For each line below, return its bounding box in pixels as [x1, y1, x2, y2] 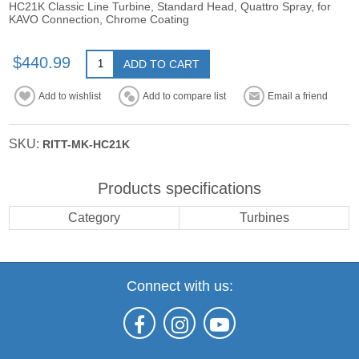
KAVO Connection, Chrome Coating [9, 12, 190, 26]
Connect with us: [126, 277, 233, 294]
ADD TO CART [123, 57, 200, 71]
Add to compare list [143, 90, 227, 102]
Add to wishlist [38, 90, 102, 102]
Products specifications [98, 179, 261, 197]
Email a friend [268, 90, 329, 102]
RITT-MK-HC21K [42, 137, 131, 151]
